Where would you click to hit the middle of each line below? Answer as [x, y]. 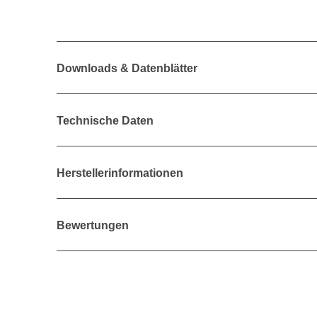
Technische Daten [105, 120]
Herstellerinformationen [120, 173]
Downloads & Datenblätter [127, 68]
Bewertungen [93, 226]
